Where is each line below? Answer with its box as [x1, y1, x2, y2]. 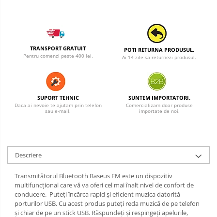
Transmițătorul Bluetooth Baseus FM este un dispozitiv [15, 171, 172, 180]
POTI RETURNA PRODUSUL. [124, 46, 194, 53]
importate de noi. [139, 108, 180, 114]
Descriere [15, 151, 42, 159]
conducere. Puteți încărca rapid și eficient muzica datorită [15, 190, 180, 199]
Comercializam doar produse [125, 102, 193, 108]
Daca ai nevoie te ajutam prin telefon [14, 102, 102, 108]
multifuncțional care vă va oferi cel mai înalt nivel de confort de [15, 181, 194, 189]
